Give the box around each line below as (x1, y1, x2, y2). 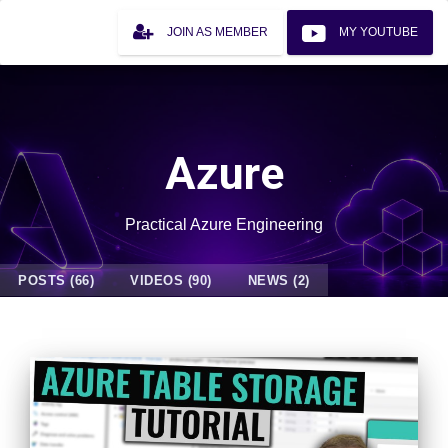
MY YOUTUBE (339, 25, 418, 40)
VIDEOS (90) (130, 273, 212, 288)
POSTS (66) (18, 273, 94, 288)
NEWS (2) (247, 273, 310, 288)
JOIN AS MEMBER (166, 25, 268, 40)
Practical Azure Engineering (125, 216, 323, 233)
